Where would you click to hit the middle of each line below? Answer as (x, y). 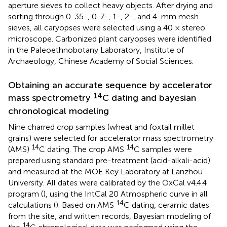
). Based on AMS (86, 205)
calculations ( (32, 205)
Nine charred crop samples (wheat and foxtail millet (101, 127)
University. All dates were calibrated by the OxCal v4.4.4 (107, 182)
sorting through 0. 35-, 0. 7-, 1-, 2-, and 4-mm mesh (103, 16)
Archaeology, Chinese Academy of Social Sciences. (101, 61)
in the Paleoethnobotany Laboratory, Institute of (96, 50)
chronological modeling (59, 111)
